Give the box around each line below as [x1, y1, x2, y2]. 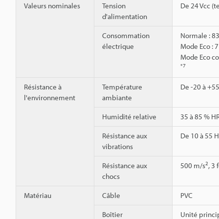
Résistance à [24, 82, 62, 91]
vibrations [102, 141, 133, 151]
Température [102, 82, 142, 91]
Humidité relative [102, 111, 156, 121]
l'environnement [24, 92, 75, 102]
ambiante [102, 92, 132, 102]
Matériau [24, 190, 51, 200]
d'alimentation [102, 11, 147, 21]
